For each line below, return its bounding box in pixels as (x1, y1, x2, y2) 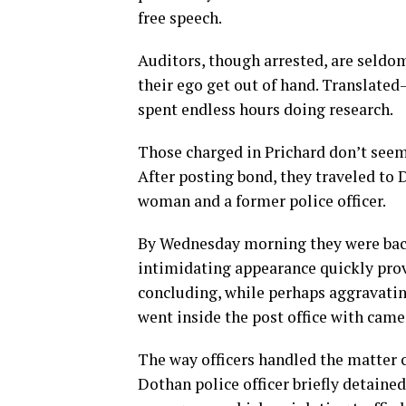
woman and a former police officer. (138, 190, 386, 211)
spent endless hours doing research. (138, 99, 393, 120)
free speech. (138, 7, 222, 28)
